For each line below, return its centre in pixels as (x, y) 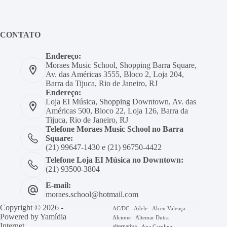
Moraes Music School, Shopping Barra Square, (121, 65)
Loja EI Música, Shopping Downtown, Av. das (121, 102)
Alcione (122, 218)
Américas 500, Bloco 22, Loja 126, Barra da (117, 111)
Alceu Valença (169, 209)
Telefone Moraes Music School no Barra (115, 129)
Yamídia (53, 217)
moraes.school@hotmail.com (92, 195)
